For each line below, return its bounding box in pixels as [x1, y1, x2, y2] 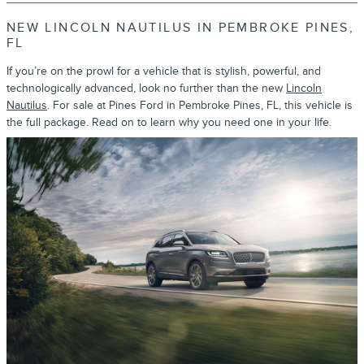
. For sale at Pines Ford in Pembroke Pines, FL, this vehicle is [47, 97, 353, 112]
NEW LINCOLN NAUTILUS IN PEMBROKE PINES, [6, 19, 355, 36]
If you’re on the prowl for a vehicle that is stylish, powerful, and [6, 63, 321, 78]
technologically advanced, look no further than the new [6, 80, 286, 95]
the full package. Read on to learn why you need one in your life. [6, 115, 331, 129]
